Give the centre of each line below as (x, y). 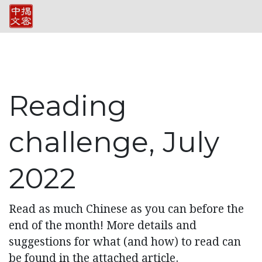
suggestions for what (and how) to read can (125, 242)
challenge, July (114, 142)
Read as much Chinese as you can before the (126, 209)
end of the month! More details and (103, 225)
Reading (68, 106)
